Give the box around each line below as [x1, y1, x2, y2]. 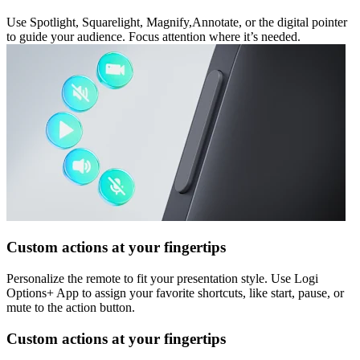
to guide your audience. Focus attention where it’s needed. [6, 29, 301, 43]
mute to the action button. [6, 301, 135, 315]
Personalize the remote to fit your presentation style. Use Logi [6, 272, 318, 286]
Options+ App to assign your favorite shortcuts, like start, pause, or [6, 286, 344, 301]
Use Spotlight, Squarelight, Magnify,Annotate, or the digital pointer [6, 14, 347, 29]
